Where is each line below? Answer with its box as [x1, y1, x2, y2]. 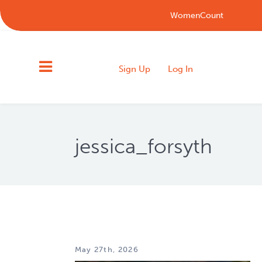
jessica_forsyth [74, 134, 212, 158]
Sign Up [119, 63, 151, 74]
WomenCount [170, 11, 223, 20]
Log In [168, 63, 194, 74]
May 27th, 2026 [74, 245, 139, 254]
